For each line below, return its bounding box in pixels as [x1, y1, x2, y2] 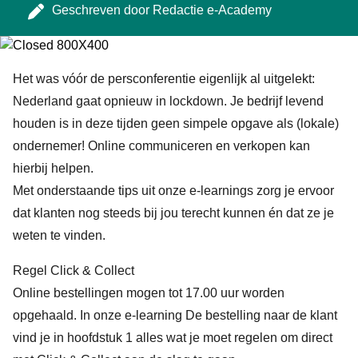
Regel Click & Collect [13, 264, 134, 277]
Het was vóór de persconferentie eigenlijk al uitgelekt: [13, 72, 315, 86]
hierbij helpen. [13, 161, 93, 175]
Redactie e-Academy [153, 3, 272, 17]
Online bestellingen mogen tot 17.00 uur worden [13, 286, 284, 300]
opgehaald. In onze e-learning [13, 308, 185, 322]
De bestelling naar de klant [185, 308, 337, 322]
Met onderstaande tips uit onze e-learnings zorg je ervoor [13, 184, 334, 197]
